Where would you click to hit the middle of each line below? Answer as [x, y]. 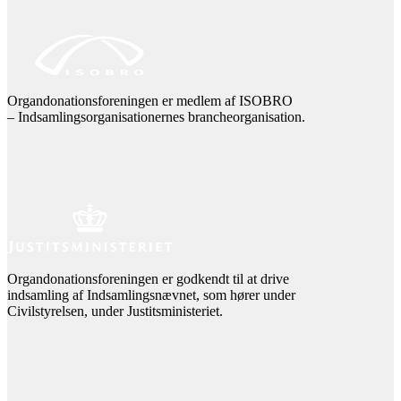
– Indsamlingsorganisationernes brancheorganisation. [156, 116]
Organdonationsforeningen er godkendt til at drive [148, 278]
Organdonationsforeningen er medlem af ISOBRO [150, 100]
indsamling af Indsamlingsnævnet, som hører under [151, 294]
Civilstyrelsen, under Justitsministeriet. [115, 311]
